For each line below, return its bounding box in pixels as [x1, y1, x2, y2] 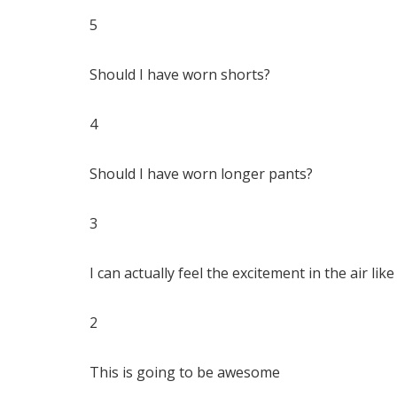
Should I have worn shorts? [89, 65, 270, 84]
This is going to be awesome [89, 362, 280, 382]
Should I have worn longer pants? [89, 164, 313, 183]
